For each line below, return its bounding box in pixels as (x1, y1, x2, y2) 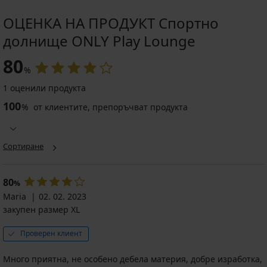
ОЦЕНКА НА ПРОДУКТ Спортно (3, 13, 219, 33)
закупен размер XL (3, 203, 80, 215)
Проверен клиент (20, 228, 82, 238)
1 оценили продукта (3, 82, 86, 94)
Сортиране (3, 140, 44, 151)
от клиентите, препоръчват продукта (31, 101, 188, 113)
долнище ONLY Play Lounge (3, 30, 195, 51)
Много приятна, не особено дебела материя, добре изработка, (3, 253, 262, 265)
